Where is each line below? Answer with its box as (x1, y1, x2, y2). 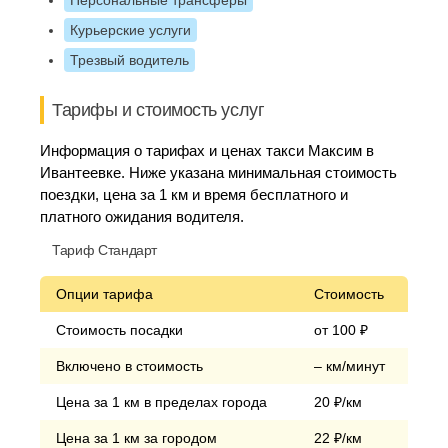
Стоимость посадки (56, 322, 183, 338)
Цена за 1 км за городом (56, 430, 217, 446)
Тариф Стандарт (52, 242, 158, 258)
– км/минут (314, 358, 385, 374)
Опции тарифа (56, 286, 153, 302)
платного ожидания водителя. (40, 208, 244, 225)
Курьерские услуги (70, 22, 191, 38)
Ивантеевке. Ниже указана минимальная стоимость (40, 164, 397, 181)
